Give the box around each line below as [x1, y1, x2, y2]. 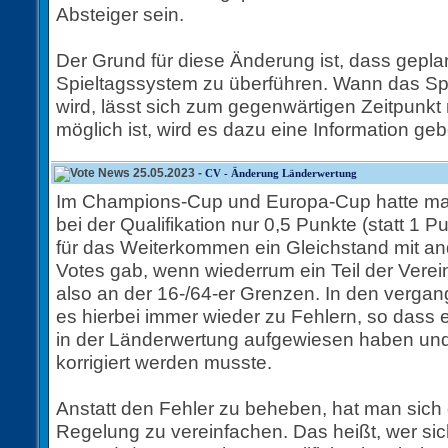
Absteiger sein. [56, 3, 184, 25]
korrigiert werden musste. [56, 351, 272, 373]
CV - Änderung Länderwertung [205, 167, 357, 179]
